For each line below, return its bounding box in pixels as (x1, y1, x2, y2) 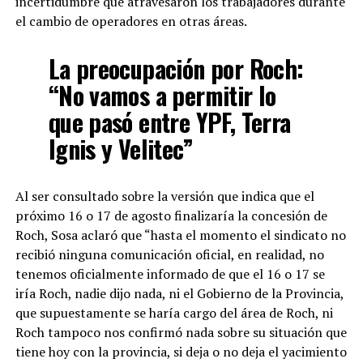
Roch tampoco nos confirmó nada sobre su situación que (15, 322, 347, 341)
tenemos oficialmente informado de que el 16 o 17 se (15, 264, 325, 283)
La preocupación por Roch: (48, 49, 304, 87)
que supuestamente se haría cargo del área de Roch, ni (15, 303, 333, 322)
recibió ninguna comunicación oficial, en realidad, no (15, 245, 324, 263)
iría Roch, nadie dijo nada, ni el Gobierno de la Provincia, (15, 284, 344, 302)
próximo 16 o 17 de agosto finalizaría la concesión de (15, 206, 327, 224)
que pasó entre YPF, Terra (48, 103, 291, 140)
